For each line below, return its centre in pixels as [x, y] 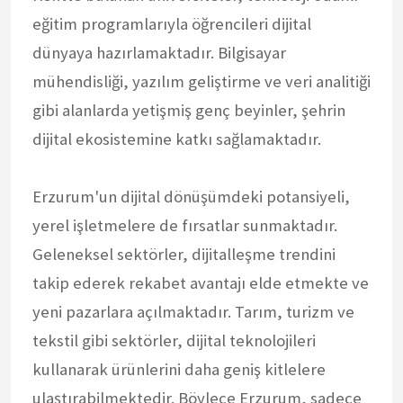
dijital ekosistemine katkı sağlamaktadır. [177, 139]
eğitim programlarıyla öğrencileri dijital [172, 23]
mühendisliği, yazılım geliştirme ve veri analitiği [201, 81]
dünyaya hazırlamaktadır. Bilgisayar [159, 52]
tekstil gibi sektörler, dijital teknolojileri [174, 340]
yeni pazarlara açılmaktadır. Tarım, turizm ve [193, 311]
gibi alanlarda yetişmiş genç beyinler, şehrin [189, 110]
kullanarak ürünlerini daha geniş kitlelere [179, 369]
